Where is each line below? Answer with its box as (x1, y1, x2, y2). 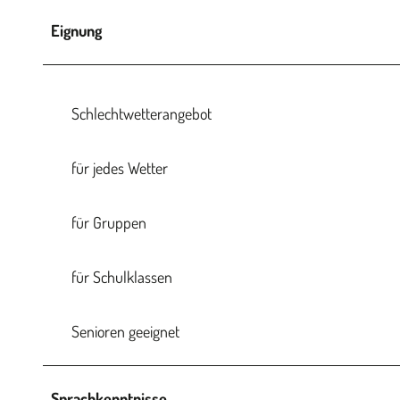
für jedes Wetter (71, 157, 168, 178)
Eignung (51, 20, 102, 40)
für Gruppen (71, 212, 146, 232)
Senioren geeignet (71, 321, 179, 341)
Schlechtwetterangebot (71, 103, 212, 123)
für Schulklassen (71, 266, 172, 287)
